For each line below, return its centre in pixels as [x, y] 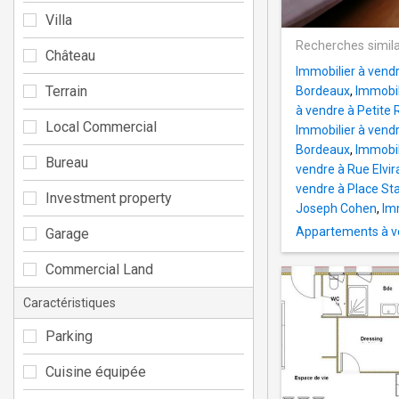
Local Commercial [101, 126]
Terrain [66, 91]
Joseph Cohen [336, 209]
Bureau [67, 162]
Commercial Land [99, 269]
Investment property [109, 198]
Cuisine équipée [96, 371]
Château [70, 55]
